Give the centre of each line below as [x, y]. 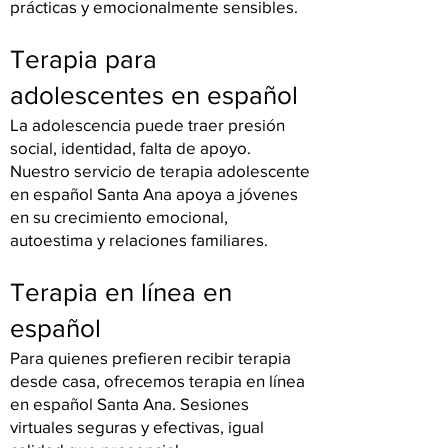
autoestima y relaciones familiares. [139, 239]
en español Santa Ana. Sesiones [129, 403]
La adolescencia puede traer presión [147, 124]
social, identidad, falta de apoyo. [130, 147]
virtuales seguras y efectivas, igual [137, 426]
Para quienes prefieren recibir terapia [150, 357]
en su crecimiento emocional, [119, 216]
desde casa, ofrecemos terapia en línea [157, 380]
